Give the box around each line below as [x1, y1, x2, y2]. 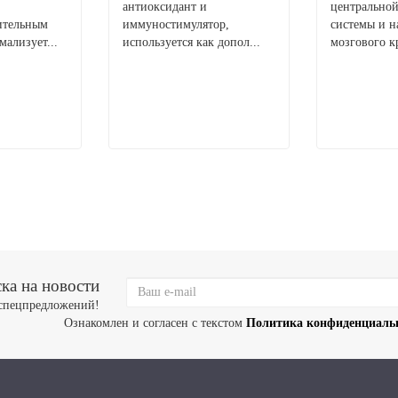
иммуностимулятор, [123, 18, 229, 31]
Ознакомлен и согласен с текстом [63, 316, 246, 330]
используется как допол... [123, 36, 260, 49]
